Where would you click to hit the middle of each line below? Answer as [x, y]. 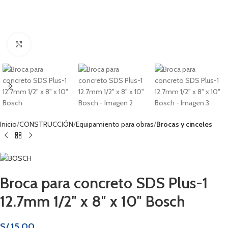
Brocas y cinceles [184, 124]
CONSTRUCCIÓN [46, 124]
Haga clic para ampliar [62, 44]
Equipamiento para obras [115, 124]
